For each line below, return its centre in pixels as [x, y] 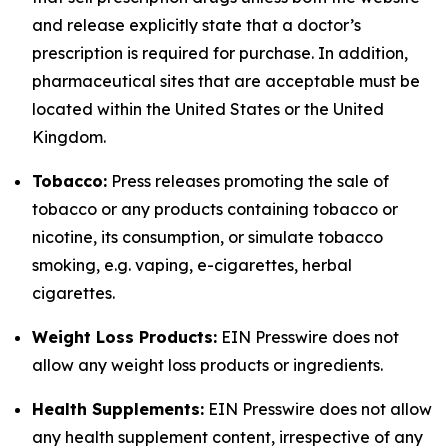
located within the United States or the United [208, 109]
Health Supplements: [118, 409]
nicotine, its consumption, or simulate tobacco [207, 237]
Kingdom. [69, 137]
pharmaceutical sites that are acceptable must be [226, 81]
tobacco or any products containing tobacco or [215, 209]
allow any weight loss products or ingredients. [207, 365]
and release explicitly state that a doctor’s [196, 25]
